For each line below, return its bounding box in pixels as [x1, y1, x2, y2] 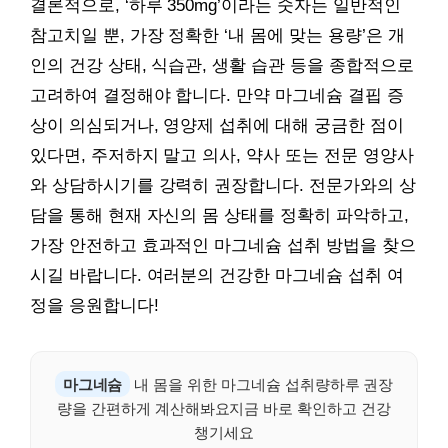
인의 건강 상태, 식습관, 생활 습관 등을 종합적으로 [30, 55, 414, 75]
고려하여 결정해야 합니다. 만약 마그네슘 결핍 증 [30, 85, 404, 105]
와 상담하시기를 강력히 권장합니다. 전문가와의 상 [30, 175, 416, 195]
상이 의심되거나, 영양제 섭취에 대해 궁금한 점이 [30, 115, 404, 135]
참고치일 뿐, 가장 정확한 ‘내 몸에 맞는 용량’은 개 [30, 25, 405, 45]
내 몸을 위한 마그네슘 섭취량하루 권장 [130, 373, 394, 394]
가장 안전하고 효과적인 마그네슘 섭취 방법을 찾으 [30, 235, 416, 255]
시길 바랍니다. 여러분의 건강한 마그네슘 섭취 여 [30, 265, 404, 285]
